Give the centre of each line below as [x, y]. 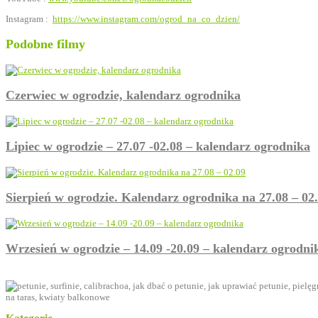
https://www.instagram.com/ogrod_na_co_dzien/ [146, 18]
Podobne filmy [45, 44]
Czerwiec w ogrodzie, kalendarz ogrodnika [123, 95]
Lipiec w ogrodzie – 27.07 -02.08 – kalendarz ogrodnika [158, 147]
